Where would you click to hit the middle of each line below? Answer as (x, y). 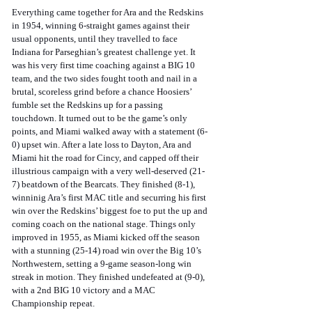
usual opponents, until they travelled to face (96, 39)
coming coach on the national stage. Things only (105, 224)
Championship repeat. (53, 304)
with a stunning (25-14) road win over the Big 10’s (108, 251)
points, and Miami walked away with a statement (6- (110, 132)
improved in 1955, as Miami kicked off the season (107, 237)
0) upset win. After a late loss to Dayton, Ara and (103, 145)
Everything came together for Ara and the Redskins (109, 13)
